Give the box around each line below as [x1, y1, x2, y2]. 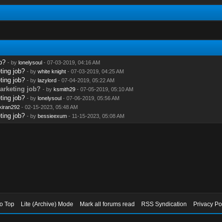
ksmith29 [53, 86, 75, 92]
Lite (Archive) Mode [21, 200, 74, 208]
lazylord [37, 77, 56, 83]
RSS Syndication [141, 200, 187, 208]
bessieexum [37, 112, 67, 119]
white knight [37, 68, 66, 74]
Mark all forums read [80, 200, 135, 208]
